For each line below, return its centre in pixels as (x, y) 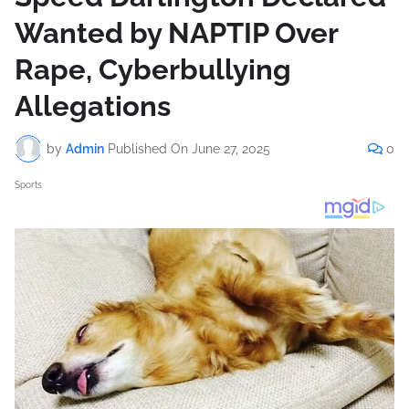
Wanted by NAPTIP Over (176, 33)
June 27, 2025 (231, 148)
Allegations (93, 106)
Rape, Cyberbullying (153, 70)
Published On (148, 148)
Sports (28, 185)
